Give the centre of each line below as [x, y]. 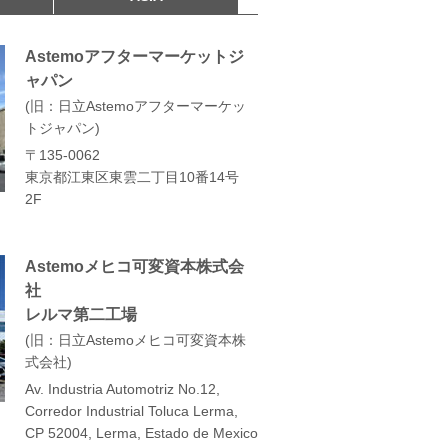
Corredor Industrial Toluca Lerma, [131, 410]
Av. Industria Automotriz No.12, [122, 388]
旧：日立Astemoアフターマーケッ [138, 105]
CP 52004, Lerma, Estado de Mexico [141, 432]
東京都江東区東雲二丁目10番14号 [132, 176]
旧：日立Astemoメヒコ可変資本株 [138, 339]
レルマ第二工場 [81, 314]
